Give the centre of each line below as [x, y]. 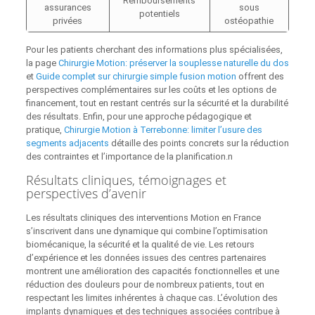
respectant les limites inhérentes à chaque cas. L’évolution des [152, 298]
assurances [67, 8]
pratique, [45, 130]
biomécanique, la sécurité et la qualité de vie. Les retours [140, 245]
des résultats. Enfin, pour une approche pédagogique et [139, 117]
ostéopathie [249, 21]
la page [42, 63]
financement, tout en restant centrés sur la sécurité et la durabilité [157, 103]
